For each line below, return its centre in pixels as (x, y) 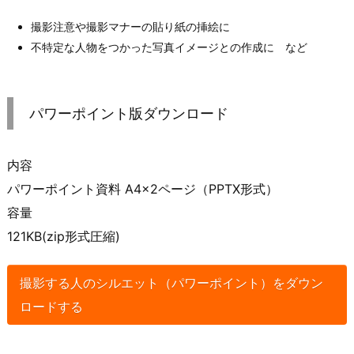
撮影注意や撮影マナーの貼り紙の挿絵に (130, 26)
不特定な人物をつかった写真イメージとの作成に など (169, 47)
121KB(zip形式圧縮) (64, 236)
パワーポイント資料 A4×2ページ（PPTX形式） (143, 188)
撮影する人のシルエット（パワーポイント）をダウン (171, 282)
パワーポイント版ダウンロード (129, 113)
